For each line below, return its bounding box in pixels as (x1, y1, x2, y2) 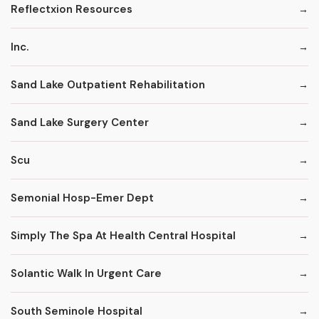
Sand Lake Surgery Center (11, 115, 149, 130)
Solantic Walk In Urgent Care (11, 266, 162, 281)
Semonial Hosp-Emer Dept (11, 190, 154, 205)
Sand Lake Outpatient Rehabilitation (11, 77, 205, 92)
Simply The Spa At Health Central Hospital (11, 228, 236, 243)
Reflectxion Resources (11, 1, 132, 16)
